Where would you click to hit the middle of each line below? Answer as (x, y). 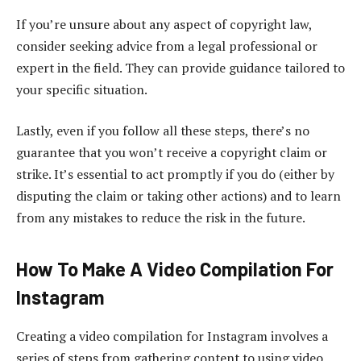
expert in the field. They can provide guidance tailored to (180, 67)
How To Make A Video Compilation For (175, 269)
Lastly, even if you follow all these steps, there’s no (163, 131)
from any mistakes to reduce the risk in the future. (161, 218)
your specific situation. (82, 89)
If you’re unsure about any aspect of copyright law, (164, 24)
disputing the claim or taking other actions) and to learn (178, 196)
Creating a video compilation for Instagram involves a (172, 336)
